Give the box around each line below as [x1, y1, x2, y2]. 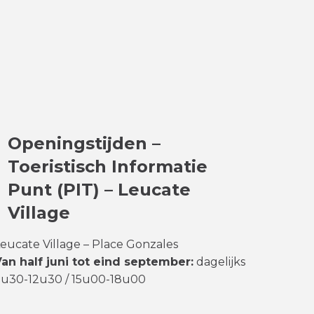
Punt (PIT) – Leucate [8, 179, 191, 200]
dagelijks [193, 255, 245, 268]
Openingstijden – [8, 133, 161, 153]
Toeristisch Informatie [8, 156, 207, 177]
